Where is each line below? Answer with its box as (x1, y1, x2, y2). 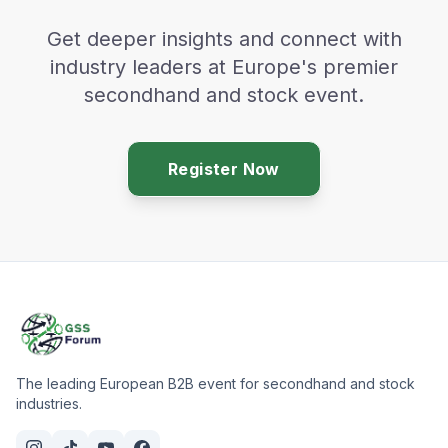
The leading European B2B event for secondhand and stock (16, 375, 415, 393)
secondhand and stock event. (84, 83, 364, 108)
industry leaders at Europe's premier (50, 55, 398, 80)
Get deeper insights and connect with (46, 27, 402, 52)
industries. (16, 395, 82, 413)
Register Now (168, 159, 280, 180)
